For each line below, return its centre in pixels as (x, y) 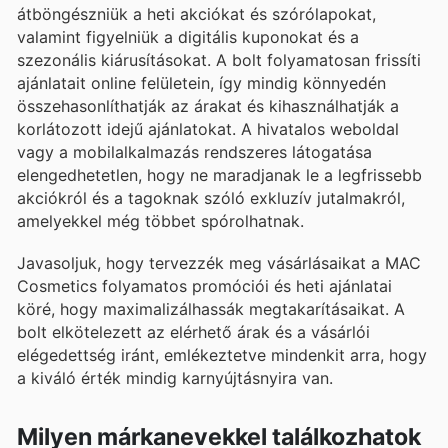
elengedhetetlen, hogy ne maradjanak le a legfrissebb (219, 174)
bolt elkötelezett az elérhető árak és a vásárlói (193, 332)
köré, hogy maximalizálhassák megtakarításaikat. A (211, 309)
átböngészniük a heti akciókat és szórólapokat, (196, 13)
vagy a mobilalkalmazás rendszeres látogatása (194, 151)
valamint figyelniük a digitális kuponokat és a (188, 36)
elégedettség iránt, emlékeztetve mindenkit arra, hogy (222, 355)
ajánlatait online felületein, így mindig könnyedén (201, 82)
